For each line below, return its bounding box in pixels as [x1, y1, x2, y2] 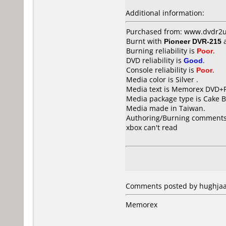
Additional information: [126, 8, 204, 18]
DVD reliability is [126, 55, 184, 65]
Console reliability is [126, 65, 196, 75]
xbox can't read [126, 123, 178, 132]
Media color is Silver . [126, 75, 198, 84]
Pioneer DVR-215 [164, 36, 221, 46]
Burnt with [126, 36, 164, 46]
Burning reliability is [126, 46, 197, 55]
